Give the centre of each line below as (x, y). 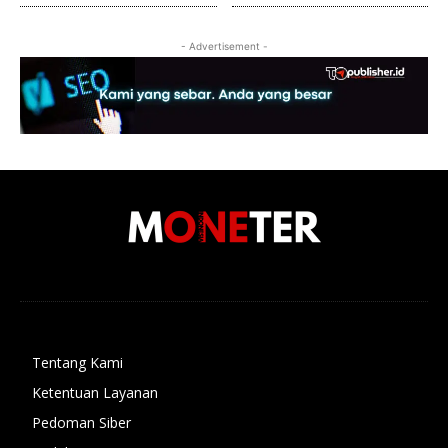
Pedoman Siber (81, 422)
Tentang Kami (77, 362)
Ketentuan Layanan (95, 392)
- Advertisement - (224, 46)
